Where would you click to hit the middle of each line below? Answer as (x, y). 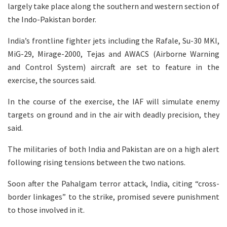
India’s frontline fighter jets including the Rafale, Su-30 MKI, (113, 40)
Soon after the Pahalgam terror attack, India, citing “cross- (113, 183)
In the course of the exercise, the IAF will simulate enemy (113, 101)
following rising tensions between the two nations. (97, 162)
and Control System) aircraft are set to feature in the (113, 67)
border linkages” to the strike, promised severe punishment (113, 196)
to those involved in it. (46, 210)
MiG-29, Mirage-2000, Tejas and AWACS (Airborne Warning (113, 53)
